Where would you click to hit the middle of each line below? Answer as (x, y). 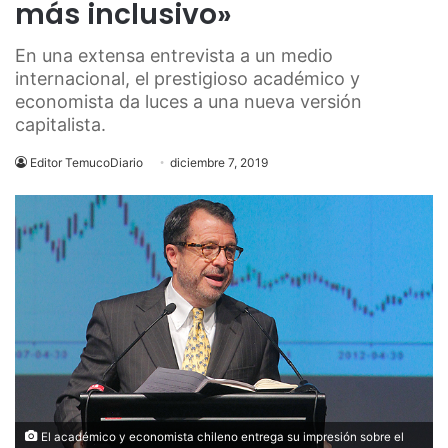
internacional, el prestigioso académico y (187, 78)
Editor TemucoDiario (86, 162)
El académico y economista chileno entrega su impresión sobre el (221, 436)
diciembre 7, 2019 (219, 162)
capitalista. (60, 124)
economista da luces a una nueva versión (188, 101)
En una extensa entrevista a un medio (174, 55)
